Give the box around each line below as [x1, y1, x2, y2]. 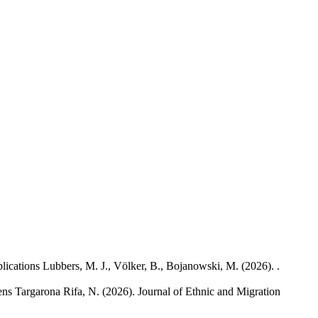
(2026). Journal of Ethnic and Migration [102, 285, 280, 297]
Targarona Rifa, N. [15, 285, 99, 297]
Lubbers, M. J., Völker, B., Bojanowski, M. [43, 259, 238, 272]
